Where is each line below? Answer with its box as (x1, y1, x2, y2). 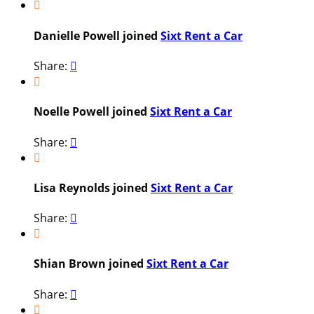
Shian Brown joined (34, 256, 146, 272)
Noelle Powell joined (34, 104, 150, 120)
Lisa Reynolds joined (34, 179, 151, 196)
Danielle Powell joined (34, 27, 161, 43)
